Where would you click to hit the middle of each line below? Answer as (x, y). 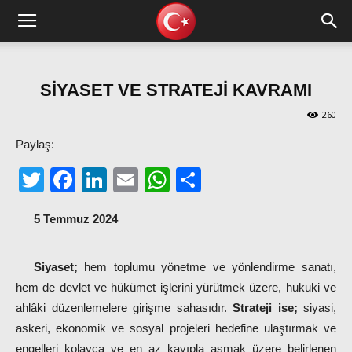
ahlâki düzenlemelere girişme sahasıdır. (124, 308)
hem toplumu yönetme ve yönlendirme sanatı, (207, 267)
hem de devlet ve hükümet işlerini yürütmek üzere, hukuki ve (176, 287)
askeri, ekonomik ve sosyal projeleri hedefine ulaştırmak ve (176, 328)
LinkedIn (155, 180)
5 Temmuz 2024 (75, 219)
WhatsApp (228, 180)
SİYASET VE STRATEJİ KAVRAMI (176, 90)
